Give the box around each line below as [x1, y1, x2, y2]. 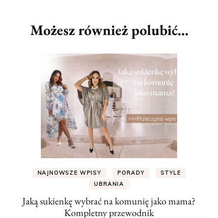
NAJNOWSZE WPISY [37, 169, 102, 177]
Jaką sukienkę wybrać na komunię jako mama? [22, 195, 196, 208]
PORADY [117, 169, 145, 177]
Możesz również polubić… [30, 20, 188, 40]
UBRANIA [94, 181, 124, 188]
